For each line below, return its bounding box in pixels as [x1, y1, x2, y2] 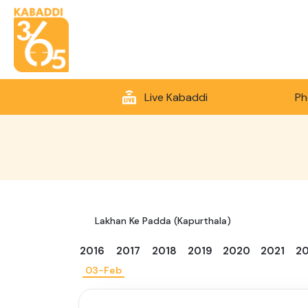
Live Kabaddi [144, 89, 208, 104]
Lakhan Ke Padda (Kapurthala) [95, 214, 231, 228]
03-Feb [85, 264, 122, 277]
